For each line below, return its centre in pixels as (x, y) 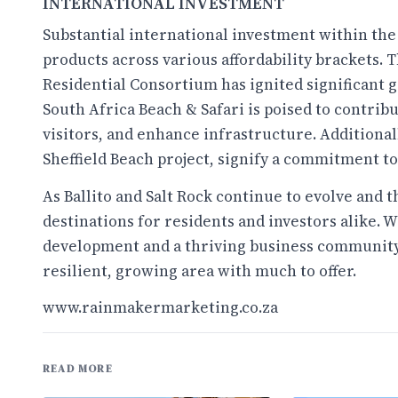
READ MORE (78, 368)
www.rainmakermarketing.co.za (160, 308)
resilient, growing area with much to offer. (199, 271)
